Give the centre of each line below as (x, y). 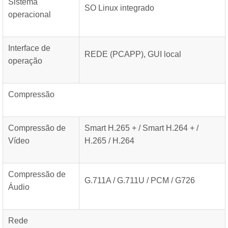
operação (25, 61)
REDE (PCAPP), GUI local (133, 54)
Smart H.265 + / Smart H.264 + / (141, 128)
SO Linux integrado (119, 8)
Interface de (29, 48)
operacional (30, 15)
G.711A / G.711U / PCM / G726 (140, 180)
